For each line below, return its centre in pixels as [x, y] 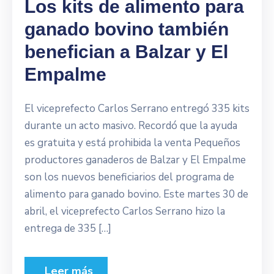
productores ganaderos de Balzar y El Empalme [135, 160]
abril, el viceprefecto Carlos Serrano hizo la [125, 211]
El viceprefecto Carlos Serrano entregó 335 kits [137, 109]
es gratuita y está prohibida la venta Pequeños [132, 143]
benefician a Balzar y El [126, 52]
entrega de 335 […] [68, 228]
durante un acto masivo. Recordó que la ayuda [131, 126]
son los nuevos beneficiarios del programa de [129, 177]
